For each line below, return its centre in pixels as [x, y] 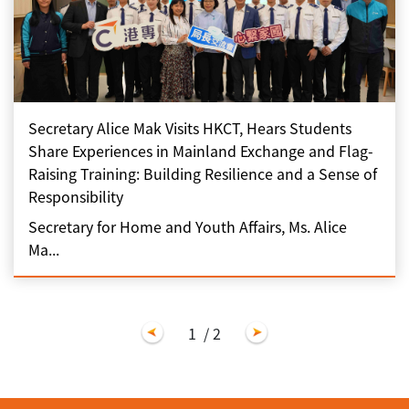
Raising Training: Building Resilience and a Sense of [203, 173]
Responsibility [76, 196]
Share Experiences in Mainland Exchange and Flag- [201, 151]
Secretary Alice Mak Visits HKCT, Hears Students [190, 128]
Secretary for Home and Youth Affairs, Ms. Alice [188, 226]
